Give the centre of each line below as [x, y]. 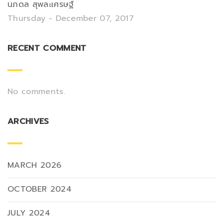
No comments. [36, 92]
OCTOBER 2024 [40, 189]
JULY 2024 [29, 213]
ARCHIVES [28, 122]
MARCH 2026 [35, 165]
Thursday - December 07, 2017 [71, 18]
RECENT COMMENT [47, 48]
